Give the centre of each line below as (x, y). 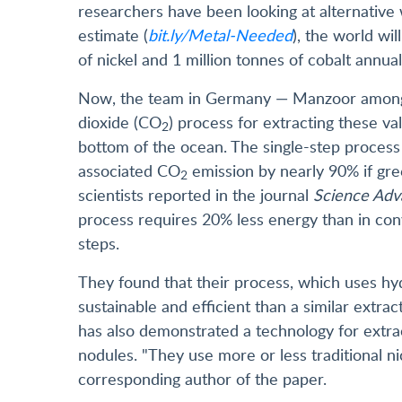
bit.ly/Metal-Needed (220, 35)
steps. (99, 243)
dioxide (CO (120, 122)
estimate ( (113, 35)
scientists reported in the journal (196, 194)
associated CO (129, 170)
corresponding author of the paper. (202, 378)
